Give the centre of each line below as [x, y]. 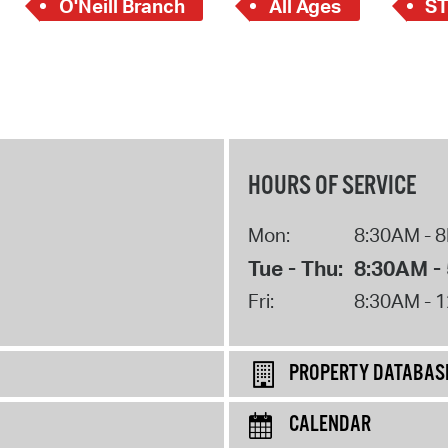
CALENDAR [330, 425]
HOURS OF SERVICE [331, 186]
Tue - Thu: [295, 267]
